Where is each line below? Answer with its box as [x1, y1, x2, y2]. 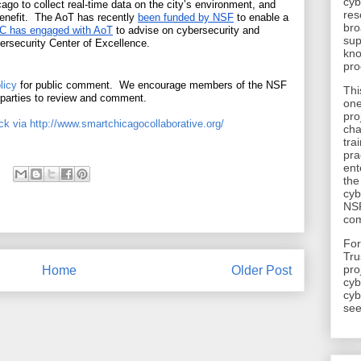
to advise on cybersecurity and [113, 24, 259, 36]
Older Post [231, 263, 292, 277]
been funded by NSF [138, 11, 234, 23]
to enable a [234, 11, 288, 23]
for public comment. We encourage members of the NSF [17, 79, 287, 91]
